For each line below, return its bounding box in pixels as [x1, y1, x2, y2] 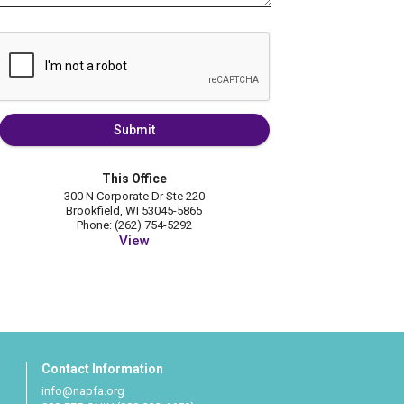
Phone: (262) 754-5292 [76, 218, 192, 233]
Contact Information [41, 362, 163, 377]
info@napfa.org [41, 384, 124, 399]
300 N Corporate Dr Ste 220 [63, 189, 205, 204]
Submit [113, 123, 155, 138]
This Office [101, 171, 167, 187]
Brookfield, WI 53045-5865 [66, 204, 203, 218]
